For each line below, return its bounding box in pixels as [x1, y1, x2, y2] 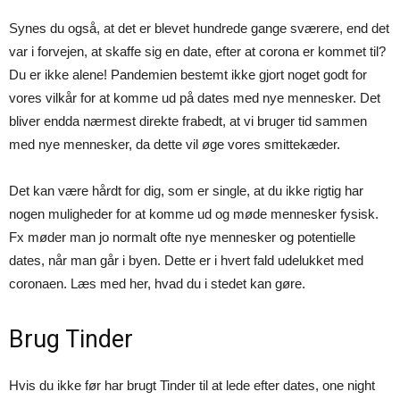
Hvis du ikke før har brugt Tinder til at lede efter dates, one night [9, 378, 375, 393]
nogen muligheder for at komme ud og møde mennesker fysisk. [9, 206, 379, 221]
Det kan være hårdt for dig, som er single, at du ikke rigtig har [9, 183, 363, 198]
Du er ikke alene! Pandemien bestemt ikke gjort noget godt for [9, 67, 367, 82]
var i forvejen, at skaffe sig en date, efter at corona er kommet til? [9, 44, 386, 59]
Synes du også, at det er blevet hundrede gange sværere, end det [9, 21, 389, 36]
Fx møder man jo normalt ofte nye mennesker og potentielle [9, 229, 355, 245]
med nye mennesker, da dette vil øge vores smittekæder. [9, 137, 340, 152]
